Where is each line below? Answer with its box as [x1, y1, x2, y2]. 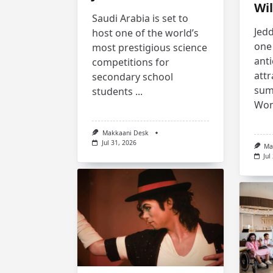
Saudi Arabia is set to [92, 11, 188, 25]
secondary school [92, 69, 173, 83]
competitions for [92, 55, 169, 69]
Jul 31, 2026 [101, 138, 136, 147]
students [92, 84, 133, 98]
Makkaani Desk [102, 128, 149, 137]
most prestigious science [92, 40, 207, 54]
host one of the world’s [92, 26, 199, 40]
